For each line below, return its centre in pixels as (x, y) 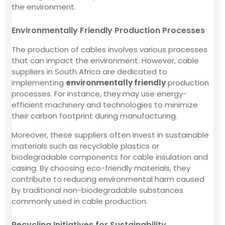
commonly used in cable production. (80, 201)
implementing (39, 82)
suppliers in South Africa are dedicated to (89, 71)
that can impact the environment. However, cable (105, 60)
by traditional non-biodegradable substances (97, 190)
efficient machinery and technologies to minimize (105, 104)
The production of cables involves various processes (109, 49)
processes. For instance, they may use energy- (99, 93)
